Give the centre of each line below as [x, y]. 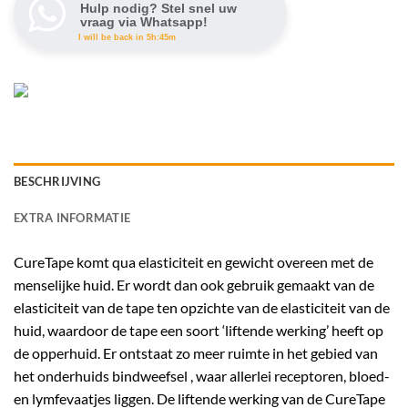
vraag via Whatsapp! [144, 21]
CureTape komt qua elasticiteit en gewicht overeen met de [194, 261]
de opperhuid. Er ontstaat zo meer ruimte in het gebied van [196, 352]
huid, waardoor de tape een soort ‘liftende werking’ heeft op [199, 330]
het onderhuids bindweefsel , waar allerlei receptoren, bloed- [202, 375]
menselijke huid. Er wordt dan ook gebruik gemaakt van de [194, 284]
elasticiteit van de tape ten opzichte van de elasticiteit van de [202, 307]
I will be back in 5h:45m [127, 37]
